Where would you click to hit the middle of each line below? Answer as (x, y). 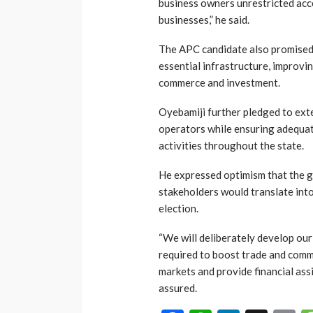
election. (179, 209)
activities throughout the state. (231, 146)
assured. (178, 288)
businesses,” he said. (204, 20)
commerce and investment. (219, 83)
